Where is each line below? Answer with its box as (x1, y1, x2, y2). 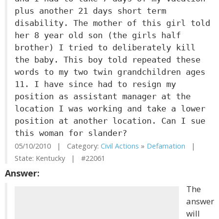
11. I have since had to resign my (15, 79, 176, 89)
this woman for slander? (15, 128, 127, 138)
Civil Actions (101, 141, 139, 151)
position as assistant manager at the (15, 91, 191, 101)
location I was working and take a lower (15, 104, 205, 113)
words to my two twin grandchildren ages (15, 67, 205, 77)
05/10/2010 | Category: (15, 141, 101, 151)
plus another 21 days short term (15, 6, 166, 16)
